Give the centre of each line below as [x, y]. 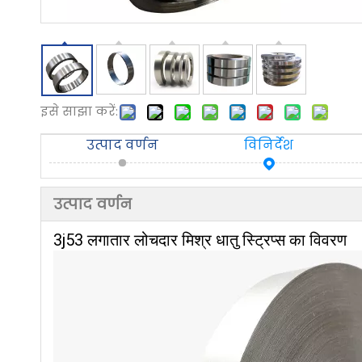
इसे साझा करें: [79, 111]
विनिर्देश [269, 145]
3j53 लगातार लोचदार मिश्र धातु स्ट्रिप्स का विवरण [200, 240]
